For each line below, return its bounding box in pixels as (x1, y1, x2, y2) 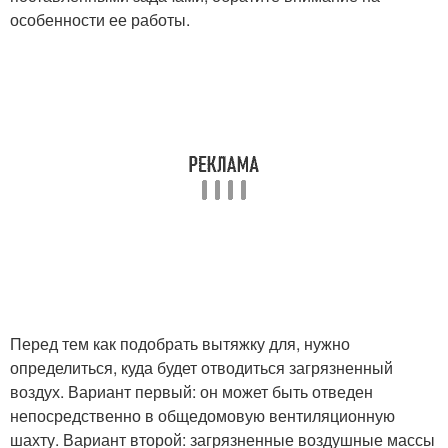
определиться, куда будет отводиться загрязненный (10, 356, 393, 379)
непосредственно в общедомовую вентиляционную (10, 404, 395, 427)
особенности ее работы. (10, 8, 190, 31)
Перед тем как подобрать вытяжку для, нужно (10, 332, 350, 355)
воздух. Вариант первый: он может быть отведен (10, 380, 373, 403)
